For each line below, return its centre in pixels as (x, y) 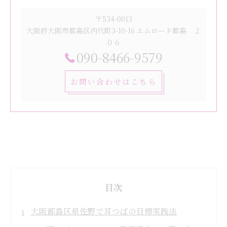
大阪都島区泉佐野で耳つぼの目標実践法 (104, 211)
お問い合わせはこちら (113, 81)
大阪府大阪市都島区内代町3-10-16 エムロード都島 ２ (113, 30)
